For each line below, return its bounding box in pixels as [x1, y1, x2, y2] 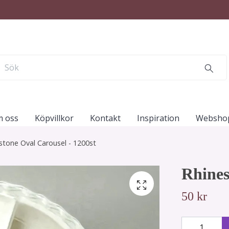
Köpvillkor [35, 112, 74, 124]
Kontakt [90, 112, 121, 124]
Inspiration [137, 112, 179, 124]
